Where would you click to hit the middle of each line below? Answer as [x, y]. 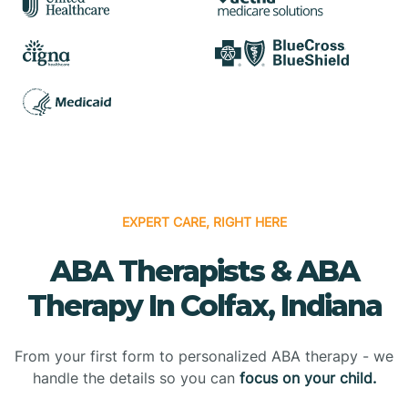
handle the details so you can [136, 377]
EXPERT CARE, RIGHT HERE [204, 221]
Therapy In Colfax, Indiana [204, 305]
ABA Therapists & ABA [204, 270]
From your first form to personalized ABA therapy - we [204, 356]
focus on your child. [307, 377]
